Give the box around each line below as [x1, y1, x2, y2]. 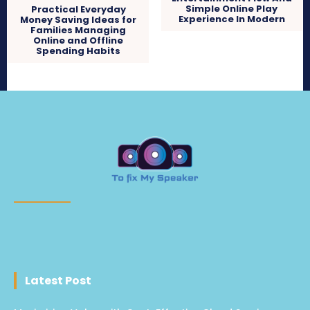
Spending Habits [36, 44, 121, 58]
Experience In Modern [178, 12, 285, 26]
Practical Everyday [30, 3, 126, 17]
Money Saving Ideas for [20, 13, 137, 27]
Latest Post [25, 273, 91, 289]
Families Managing [30, 24, 127, 37]
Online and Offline [33, 34, 124, 48]
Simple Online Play [185, 1, 278, 15]
